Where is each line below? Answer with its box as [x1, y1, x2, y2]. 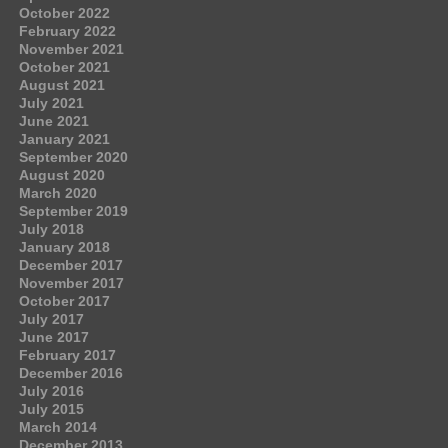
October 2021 [18, 59, 110, 76]
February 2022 [18, 23, 116, 40]
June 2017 [18, 329, 89, 346]
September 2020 [18, 149, 128, 166]
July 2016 [18, 383, 84, 400]
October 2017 [18, 293, 110, 310]
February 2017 [18, 347, 116, 364]
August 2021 [18, 77, 105, 94]
